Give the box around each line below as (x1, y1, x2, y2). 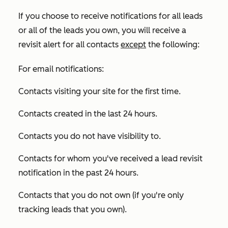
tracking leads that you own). (18, 205, 127, 214)
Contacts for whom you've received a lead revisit (18, 154, 203, 163)
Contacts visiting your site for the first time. (18, 87, 181, 96)
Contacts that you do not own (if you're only (18, 190, 184, 200)
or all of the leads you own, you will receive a (18, 25, 186, 35)
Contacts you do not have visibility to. (18, 131, 161, 141)
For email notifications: (18, 64, 104, 74)
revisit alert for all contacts (18, 40, 121, 49)
